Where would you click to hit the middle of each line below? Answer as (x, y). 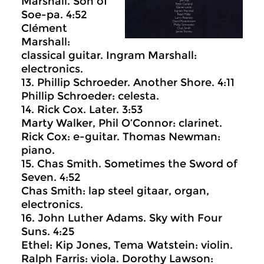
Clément (44, 29)
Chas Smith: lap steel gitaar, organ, (115, 191)
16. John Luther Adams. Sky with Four (122, 218)
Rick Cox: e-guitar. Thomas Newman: (121, 137)
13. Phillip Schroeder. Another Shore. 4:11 (128, 83)
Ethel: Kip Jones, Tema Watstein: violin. (127, 245)
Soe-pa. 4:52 (54, 15)
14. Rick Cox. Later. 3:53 (82, 110)
